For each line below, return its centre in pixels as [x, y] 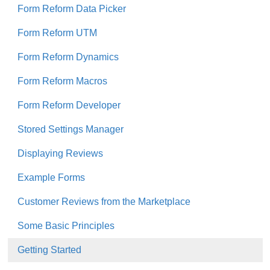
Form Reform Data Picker [72, 9]
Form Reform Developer [69, 105]
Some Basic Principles [66, 226]
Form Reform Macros [62, 81]
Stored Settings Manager [71, 130]
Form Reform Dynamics [68, 57]
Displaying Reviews [60, 154]
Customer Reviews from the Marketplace [104, 202]
